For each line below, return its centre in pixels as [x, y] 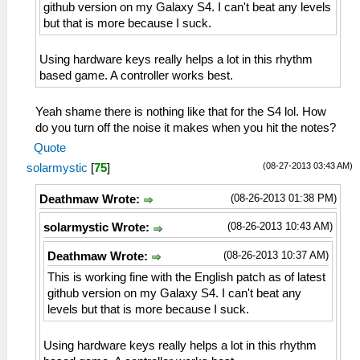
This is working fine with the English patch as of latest [186, 277]
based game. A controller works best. [136, 76]
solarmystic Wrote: [98, 228]
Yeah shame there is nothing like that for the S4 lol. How [181, 112]
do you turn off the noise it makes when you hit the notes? [186, 128]
